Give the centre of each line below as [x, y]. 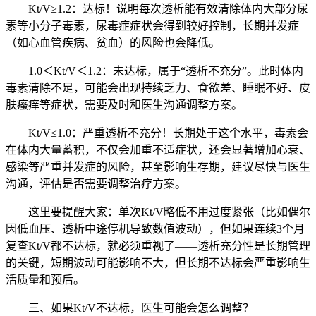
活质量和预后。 [45, 279]
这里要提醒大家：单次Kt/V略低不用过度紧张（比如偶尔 [169, 212]
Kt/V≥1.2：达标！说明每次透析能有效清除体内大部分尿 [168, 8]
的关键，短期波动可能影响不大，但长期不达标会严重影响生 [158, 262]
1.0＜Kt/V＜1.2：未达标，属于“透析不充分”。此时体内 [166, 71]
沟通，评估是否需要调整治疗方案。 [96, 183]
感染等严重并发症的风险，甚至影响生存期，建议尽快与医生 [158, 166]
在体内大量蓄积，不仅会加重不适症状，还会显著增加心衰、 [158, 150]
